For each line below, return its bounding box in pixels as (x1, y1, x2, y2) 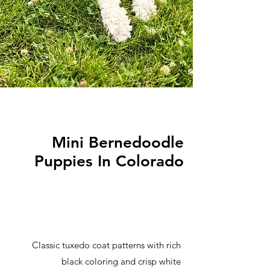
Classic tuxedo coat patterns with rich (32, 239, 181, 251)
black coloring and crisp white (61, 256, 181, 267)
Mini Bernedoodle (52, 133, 184, 152)
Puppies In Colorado (34, 152, 184, 171)
